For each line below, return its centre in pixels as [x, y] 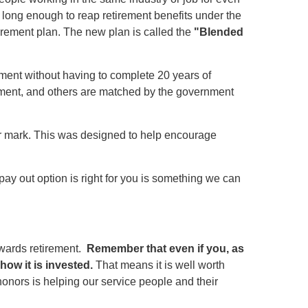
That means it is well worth [159, 265]
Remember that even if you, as [165, 248]
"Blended [219, 32]
